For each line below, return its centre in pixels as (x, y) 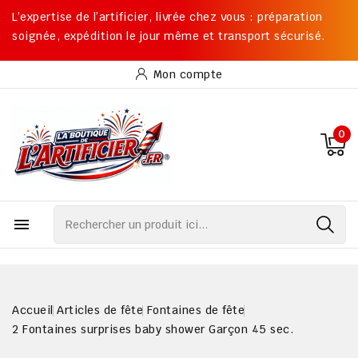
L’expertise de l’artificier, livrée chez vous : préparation (167, 17)
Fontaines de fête (195, 310)
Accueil (33, 310)
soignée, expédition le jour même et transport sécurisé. (169, 36)
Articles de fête (100, 310)
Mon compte (188, 74)
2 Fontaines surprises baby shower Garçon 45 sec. (153, 329)
